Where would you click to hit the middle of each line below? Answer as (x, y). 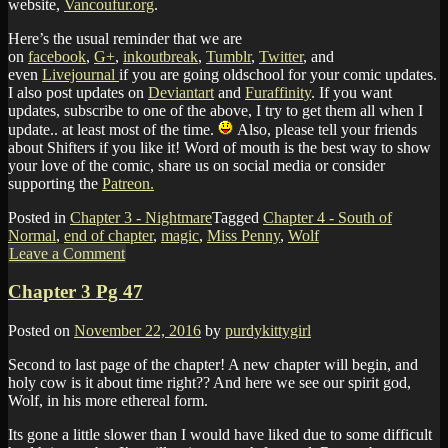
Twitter (281, 56)
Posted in (39, 217)
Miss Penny (243, 235)
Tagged (237, 217)
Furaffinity (278, 92)
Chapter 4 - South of (327, 217)
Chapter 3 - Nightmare (141, 217)
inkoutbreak (160, 56)
